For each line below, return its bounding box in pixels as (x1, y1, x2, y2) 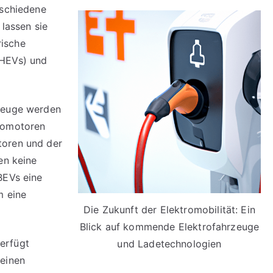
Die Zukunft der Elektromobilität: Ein (83, 203, 255, 216)
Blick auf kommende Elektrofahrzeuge (79, 220, 260, 233)
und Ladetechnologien (117, 237, 222, 250)
